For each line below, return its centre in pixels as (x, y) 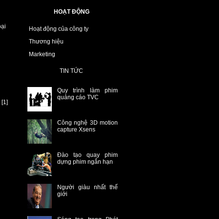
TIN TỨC (71, 71)
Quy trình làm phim (88, 90)
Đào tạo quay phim (88, 155)
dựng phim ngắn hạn (85, 162)
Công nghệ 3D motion (88, 123)
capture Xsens (76, 130)
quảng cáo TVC (78, 97)
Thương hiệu (46, 42)
